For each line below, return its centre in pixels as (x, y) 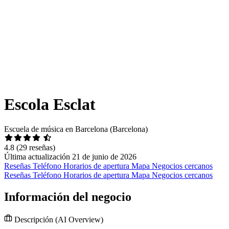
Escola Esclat (50, 104)
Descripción (34, 220)
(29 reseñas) (36, 148)
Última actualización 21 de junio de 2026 (70, 157)
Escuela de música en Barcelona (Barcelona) (76, 129)
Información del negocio (68, 197)
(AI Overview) (79, 220)
